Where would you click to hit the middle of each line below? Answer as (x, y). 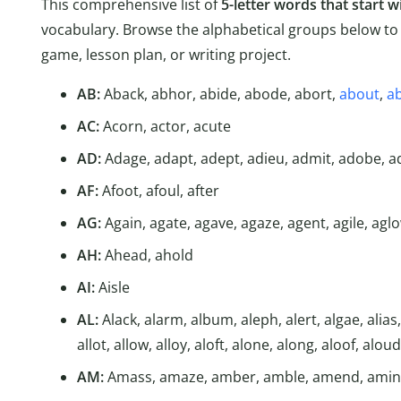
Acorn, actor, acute (165, 127)
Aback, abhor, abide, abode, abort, (222, 94)
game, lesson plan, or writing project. (166, 55)
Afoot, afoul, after (159, 191)
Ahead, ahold (149, 256)
